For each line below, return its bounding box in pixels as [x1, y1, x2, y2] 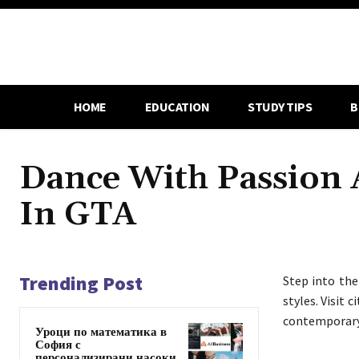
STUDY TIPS [248, 98, 313, 115]
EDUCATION [144, 98, 210, 115]
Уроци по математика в [35, 324, 167, 340]
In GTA [19, 193, 136, 236]
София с [35, 337, 81, 353]
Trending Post [19, 270, 143, 296]
